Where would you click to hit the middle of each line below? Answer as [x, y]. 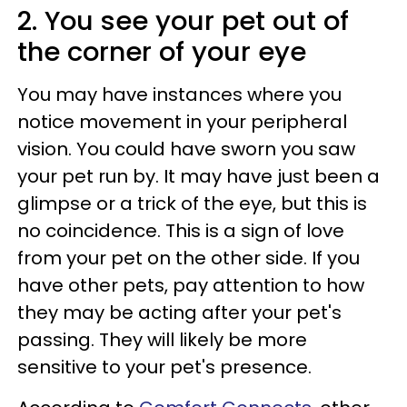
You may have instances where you [179, 95]
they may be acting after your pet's [179, 313]
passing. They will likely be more [162, 340]
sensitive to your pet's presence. [164, 367]
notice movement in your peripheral [182, 122]
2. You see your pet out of [183, 21]
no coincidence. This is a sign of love [181, 231]
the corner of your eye [162, 52]
